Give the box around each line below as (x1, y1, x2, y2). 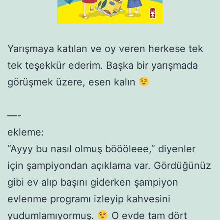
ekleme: (7, 126, 44, 138)
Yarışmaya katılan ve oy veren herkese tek (7, 42, 203, 55)
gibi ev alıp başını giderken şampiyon (7, 176, 178, 188)
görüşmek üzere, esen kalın (7, 76, 138, 88)
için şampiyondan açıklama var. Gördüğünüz (7, 159, 211, 171)
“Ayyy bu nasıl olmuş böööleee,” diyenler (7, 142, 195, 155)
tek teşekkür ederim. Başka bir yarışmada (7, 59, 198, 71)
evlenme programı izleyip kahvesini (7, 192, 170, 205)
